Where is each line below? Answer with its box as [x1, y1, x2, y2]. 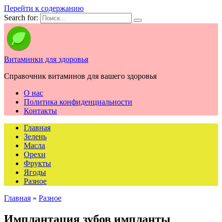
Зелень [24, 132, 47, 141]
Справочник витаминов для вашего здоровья [4, 72, 157, 80]
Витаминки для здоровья [4, 55, 88, 63]
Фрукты [24, 159, 51, 167]
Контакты [24, 107, 57, 115]
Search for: [4, 13, 38, 22]
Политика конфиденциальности [24, 98, 132, 106]
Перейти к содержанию [4, 4, 84, 12]
